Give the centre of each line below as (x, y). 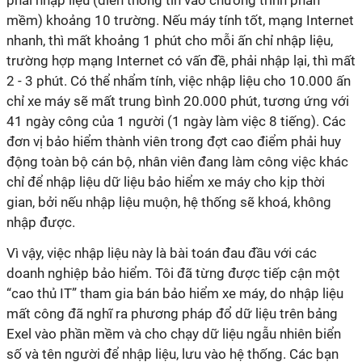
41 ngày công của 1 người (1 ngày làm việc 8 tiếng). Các (176, 121)
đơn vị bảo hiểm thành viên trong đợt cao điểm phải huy (174, 141)
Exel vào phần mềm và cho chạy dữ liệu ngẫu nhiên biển (174, 334)
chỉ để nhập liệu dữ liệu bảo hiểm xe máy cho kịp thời (166, 182)
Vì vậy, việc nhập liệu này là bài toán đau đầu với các (162, 253)
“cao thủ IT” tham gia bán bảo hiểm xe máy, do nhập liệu (175, 293)
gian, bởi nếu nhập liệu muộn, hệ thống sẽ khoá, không (169, 202)
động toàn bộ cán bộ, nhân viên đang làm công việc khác (177, 162)
